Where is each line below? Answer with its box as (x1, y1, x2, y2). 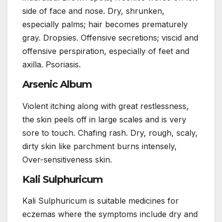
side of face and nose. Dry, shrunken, (22, 6, 165, 16)
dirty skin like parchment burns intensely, (22, 141, 177, 151)
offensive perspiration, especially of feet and (22, 46, 189, 56)
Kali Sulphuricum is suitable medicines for (22, 196, 179, 206)
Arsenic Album (22, 78, 92, 90)
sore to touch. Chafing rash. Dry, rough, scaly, (22, 127, 198, 138)
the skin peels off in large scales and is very (22, 114, 186, 124)
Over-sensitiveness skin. (22, 154, 112, 165)
